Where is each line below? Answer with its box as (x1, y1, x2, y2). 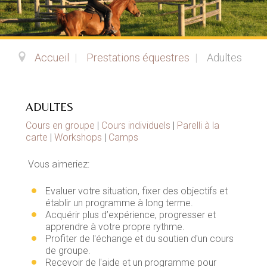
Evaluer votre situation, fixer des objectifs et (45, 185, 228, 197)
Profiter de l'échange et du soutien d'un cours (45, 232, 234, 244)
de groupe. (45, 244, 91, 256)
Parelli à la (176, 119, 219, 131)
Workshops (54, 131, 102, 143)
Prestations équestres (86, 51, 190, 64)
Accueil (35, 51, 69, 64)
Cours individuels (101, 119, 170, 131)
